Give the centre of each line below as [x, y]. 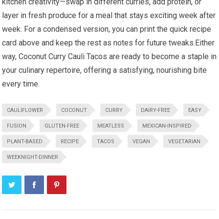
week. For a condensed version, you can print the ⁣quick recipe [107, 29]
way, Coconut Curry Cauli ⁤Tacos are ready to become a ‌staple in [109, 57]
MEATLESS [111, 126]
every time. [21, 84]
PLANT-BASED [25, 142]
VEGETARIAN [185, 142]
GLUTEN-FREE [62, 126]
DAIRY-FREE [156, 110]
